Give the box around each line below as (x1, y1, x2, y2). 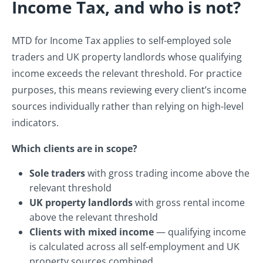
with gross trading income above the (85, 167, 249, 180)
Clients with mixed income (29, 225, 154, 239)
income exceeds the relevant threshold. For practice (12, 67, 242, 80)
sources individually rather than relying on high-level (12, 100, 244, 113)
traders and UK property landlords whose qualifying (12, 50, 242, 64)
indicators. (12, 116, 61, 130)
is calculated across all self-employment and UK (29, 240, 240, 254)
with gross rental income (133, 196, 245, 210)
